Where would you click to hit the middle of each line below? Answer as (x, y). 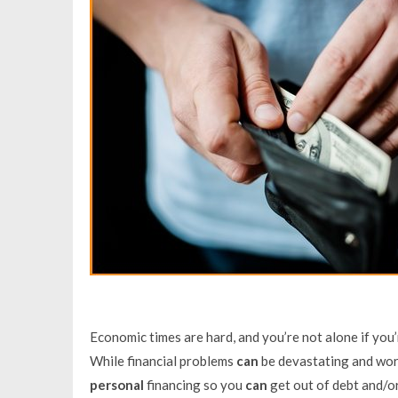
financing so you (194, 384)
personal (116, 384)
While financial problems (163, 360)
